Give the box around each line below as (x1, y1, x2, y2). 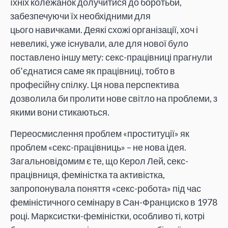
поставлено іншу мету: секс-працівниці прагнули (10, 51, 212, 63)
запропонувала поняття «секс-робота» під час (10, 182, 201, 194)
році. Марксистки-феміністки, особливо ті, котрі (10, 210, 205, 221)
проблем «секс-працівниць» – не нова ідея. (10, 141, 186, 153)
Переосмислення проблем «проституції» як (10, 127, 189, 139)
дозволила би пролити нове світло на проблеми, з (10, 93, 217, 104)
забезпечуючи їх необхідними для (10, 10, 151, 22)
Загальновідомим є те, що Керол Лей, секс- (10, 155, 188, 166)
